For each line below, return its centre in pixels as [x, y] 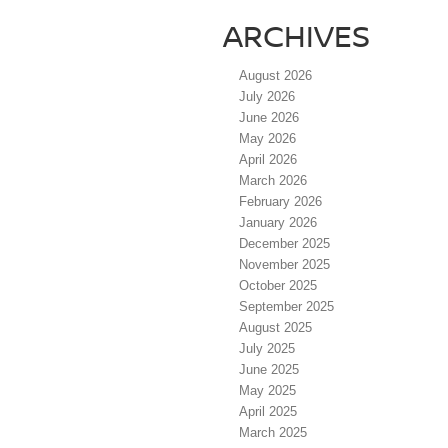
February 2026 [280, 201]
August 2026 [275, 75]
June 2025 [269, 369]
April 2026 [268, 159]
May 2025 [267, 390]
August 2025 [275, 327]
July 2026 [267, 96]
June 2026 [269, 117]
